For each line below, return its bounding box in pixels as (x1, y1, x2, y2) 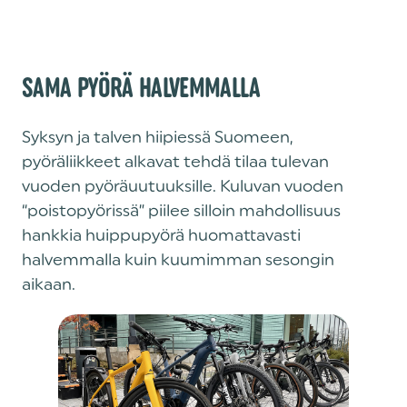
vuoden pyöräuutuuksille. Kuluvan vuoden (22, 175, 343, 196)
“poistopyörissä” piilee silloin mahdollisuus (22, 200, 341, 221)
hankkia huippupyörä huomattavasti (22, 224, 301, 245)
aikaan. (22, 273, 75, 294)
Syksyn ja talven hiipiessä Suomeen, (22, 126, 293, 147)
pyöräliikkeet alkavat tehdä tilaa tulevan (22, 151, 329, 172)
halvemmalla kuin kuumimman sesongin (22, 249, 334, 270)
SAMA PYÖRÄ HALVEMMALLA (22, 69, 260, 104)
